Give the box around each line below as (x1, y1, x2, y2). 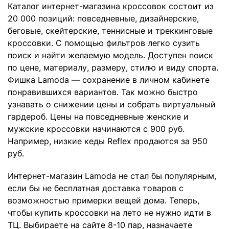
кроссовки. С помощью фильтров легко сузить (8, 38, 200, 49)
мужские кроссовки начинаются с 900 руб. (8, 124, 185, 134)
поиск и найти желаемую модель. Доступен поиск (8, 50, 213, 61)
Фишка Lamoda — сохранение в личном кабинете (8, 75, 210, 85)
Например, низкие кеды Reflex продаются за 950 (8, 136, 208, 147)
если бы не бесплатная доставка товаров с (8, 183, 184, 194)
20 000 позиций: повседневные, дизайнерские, (8, 13, 199, 24)
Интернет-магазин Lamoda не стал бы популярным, (8, 171, 216, 181)
